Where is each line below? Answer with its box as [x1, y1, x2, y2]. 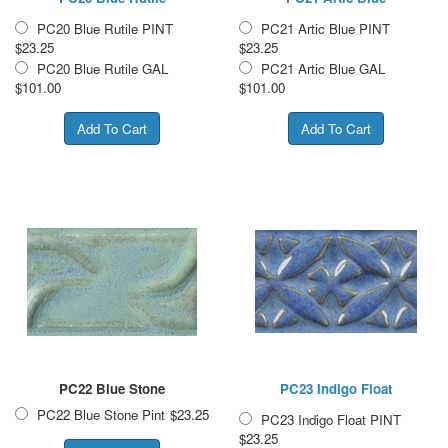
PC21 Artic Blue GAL [261, 58, 385, 78]
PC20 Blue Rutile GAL [37, 58, 168, 78]
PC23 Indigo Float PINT [261, 409, 401, 429]
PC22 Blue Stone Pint [37, 404, 165, 424]
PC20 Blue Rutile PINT [37, 18, 173, 38]
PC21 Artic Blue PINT [261, 18, 390, 38]
